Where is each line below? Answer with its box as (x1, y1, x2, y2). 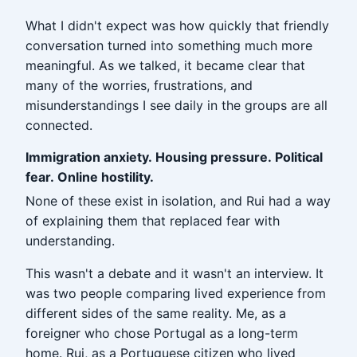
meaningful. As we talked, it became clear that (25, 57, 305, 73)
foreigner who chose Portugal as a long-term (25, 325, 298, 341)
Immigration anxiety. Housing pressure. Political (25, 149, 323, 165)
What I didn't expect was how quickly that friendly (25, 18, 329, 33)
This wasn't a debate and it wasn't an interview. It (25, 265, 324, 281)
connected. (25, 117, 92, 133)
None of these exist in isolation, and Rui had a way (25, 193, 331, 209)
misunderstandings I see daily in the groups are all (25, 97, 328, 113)
